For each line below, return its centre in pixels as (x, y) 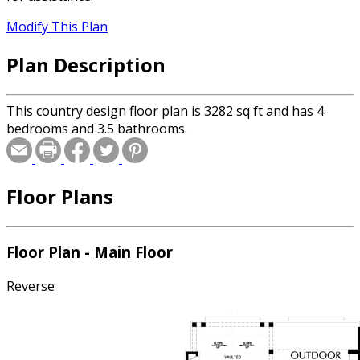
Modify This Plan (57, 27)
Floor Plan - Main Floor (90, 252)
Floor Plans (60, 196)
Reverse (31, 286)
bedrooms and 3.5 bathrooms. (97, 128)
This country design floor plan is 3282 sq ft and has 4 (165, 110)
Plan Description (86, 64)
